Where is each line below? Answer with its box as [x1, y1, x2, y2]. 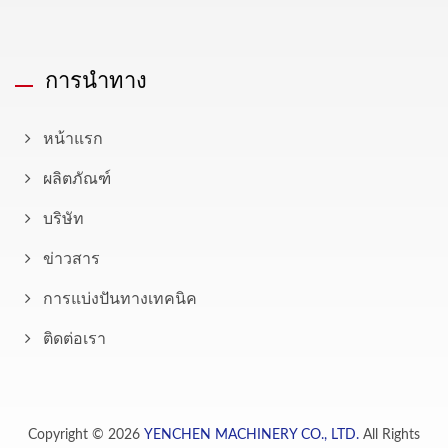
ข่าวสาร [43, 250, 100, 267]
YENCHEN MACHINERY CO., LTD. [144, 427, 359, 442]
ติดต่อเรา [43, 330, 106, 347]
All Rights [359, 427, 420, 442]
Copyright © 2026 [28, 427, 144, 442]
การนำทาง [45, 63, 147, 94]
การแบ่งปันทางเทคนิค [43, 290, 197, 307]
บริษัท [43, 210, 84, 227]
